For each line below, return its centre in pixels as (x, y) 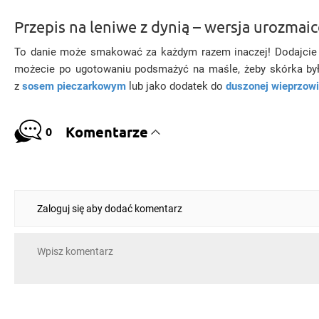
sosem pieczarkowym (74, 86)
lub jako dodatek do (176, 86)
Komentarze (106, 131)
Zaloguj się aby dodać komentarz (110, 209)
